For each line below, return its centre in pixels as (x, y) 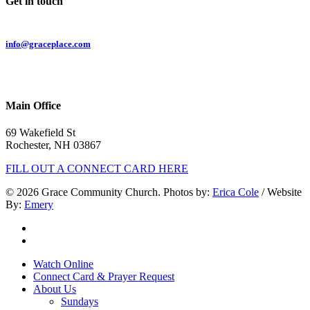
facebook (53, 240)
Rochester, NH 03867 (53, 145)
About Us (55, 289)
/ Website (280, 192)
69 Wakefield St (40, 133)
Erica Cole (236, 192)
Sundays (80, 302)
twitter (46, 228)
